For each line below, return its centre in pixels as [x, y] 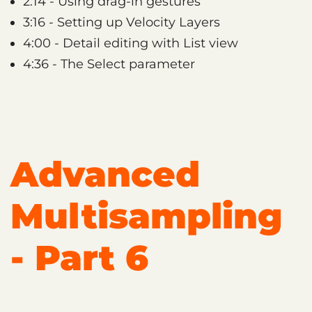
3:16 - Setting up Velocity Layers [122, 22]
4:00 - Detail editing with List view [131, 43]
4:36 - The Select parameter [109, 64]
